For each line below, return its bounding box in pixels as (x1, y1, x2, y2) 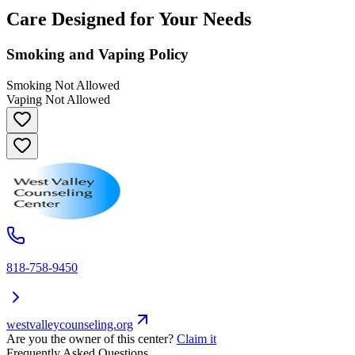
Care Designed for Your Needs (6, 9, 251, 30)
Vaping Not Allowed (6, 92, 110, 106)
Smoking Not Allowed (6, 78, 120, 92)
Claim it (177, 331, 216, 345)
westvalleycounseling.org (6, 317, 133, 331)
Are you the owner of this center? (6, 331, 174, 345)
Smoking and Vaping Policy (6, 46, 189, 63)
